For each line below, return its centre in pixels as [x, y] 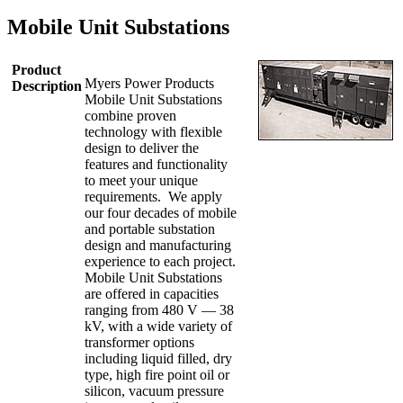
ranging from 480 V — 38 [159, 309]
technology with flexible [153, 131]
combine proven [130, 115]
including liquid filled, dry [158, 358]
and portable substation [150, 228]
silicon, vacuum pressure [154, 390]
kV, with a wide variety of [158, 326]
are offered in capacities [152, 293]
